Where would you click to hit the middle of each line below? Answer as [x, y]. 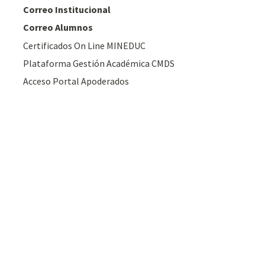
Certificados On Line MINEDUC [85, 45]
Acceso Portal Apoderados [76, 81]
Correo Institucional [67, 9]
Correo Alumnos [58, 28]
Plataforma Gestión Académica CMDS [99, 64]
